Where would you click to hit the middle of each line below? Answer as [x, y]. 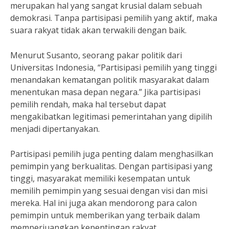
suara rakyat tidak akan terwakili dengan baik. [98, 30]
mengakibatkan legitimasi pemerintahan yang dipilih [111, 117]
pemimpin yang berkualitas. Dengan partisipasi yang [111, 166]
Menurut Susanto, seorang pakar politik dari [96, 55]
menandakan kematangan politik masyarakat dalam [110, 80]
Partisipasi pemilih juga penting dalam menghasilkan [112, 154]
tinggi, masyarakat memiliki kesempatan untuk [100, 178]
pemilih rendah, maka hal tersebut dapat [88, 104]
